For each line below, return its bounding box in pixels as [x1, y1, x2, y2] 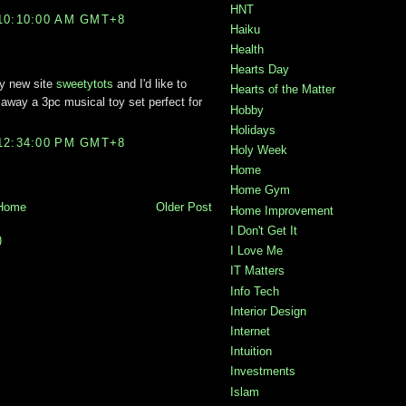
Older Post [156, 199, 212, 214]
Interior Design [230, 304, 306, 318]
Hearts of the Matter [230, 82, 335, 97]
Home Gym [230, 183, 290, 198]
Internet [230, 324, 270, 338]
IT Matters [230, 264, 285, 278]
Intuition [230, 344, 272, 359]
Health [230, 43, 264, 57]
